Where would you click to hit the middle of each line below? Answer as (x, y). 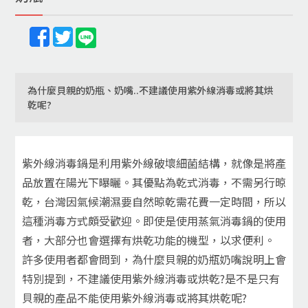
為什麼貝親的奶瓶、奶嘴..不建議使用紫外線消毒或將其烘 (151, 90)
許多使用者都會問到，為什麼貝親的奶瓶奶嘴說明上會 (154, 259)
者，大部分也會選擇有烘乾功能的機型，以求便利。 (148, 240)
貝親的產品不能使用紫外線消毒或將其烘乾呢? (134, 297)
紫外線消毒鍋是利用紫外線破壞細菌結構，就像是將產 (154, 163)
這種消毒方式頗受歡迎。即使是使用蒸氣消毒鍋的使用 (154, 220)
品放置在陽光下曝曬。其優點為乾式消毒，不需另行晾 (154, 182)
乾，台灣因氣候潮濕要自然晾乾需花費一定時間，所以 (154, 201)
